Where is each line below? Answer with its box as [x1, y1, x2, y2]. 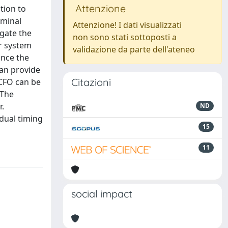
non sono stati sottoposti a [73, 32, 177, 43]
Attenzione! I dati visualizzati [73, 19, 182, 31]
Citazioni [71, 76, 111, 89]
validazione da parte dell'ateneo [73, 44, 195, 55]
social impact [71, 187, 132, 200]
